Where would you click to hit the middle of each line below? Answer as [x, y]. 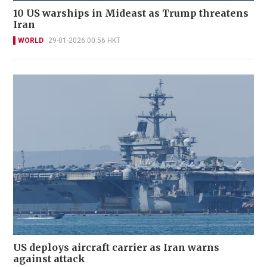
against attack [49, 259]
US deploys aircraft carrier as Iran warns [116, 248]
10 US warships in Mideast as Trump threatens [131, 13]
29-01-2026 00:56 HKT [84, 40]
